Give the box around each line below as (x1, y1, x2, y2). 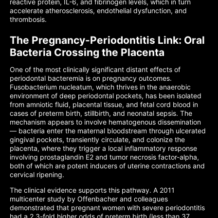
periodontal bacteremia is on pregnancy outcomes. (10, 74, 172, 82)
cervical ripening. (10, 170, 64, 179)
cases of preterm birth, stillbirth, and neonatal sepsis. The (10, 109, 192, 117)
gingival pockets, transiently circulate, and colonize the (10, 135, 185, 144)
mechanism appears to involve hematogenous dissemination (10, 118, 201, 126)
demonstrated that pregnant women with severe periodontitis (10, 203, 205, 212)
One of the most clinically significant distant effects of (10, 65, 181, 73)
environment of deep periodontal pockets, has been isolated (10, 91, 201, 100)
